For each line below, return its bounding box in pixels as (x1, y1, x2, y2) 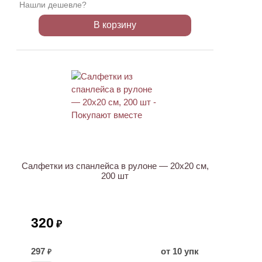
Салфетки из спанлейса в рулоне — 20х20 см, (21, 161, 209, 171)
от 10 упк (161, 246, 199, 256)
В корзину (94, 20, 136, 30)
